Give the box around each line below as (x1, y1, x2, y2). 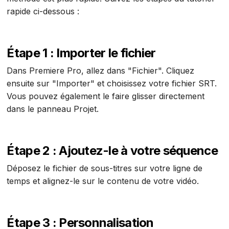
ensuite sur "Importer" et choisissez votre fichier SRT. (7, 78, 217, 88)
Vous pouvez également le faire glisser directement (7, 90, 205, 101)
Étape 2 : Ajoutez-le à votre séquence (7, 143, 218, 158)
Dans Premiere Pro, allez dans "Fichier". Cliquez (7, 65, 195, 76)
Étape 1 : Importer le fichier (7, 45, 156, 61)
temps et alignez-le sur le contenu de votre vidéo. (7, 175, 199, 186)
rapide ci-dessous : (7, 6, 80, 17)
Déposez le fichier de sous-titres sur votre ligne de (7, 163, 203, 173)
